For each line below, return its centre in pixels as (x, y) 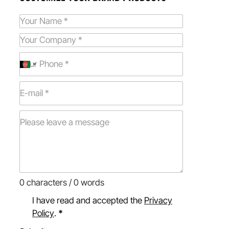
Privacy (158, 201)
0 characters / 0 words (62, 183)
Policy (43, 213)
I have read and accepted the (88, 201)
